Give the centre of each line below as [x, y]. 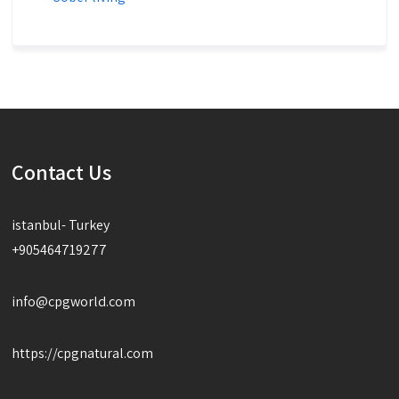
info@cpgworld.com [74, 302]
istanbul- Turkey [61, 225]
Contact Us [62, 172]
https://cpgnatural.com [83, 354]
